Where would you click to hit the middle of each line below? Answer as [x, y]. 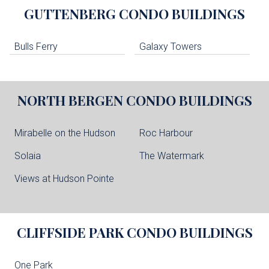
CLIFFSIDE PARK [71, 232]
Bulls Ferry [36, 47]
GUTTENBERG [71, 14]
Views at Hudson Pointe [64, 179]
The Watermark [172, 156]
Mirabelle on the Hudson [65, 133]
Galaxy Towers [171, 47]
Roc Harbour [166, 133]
